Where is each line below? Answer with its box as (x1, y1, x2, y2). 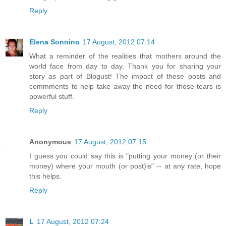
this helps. (29, 172, 62, 180)
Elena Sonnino (29, 37, 80, 46)
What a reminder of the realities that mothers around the (29, 51, 221, 60)
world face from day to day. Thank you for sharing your (29, 62, 221, 70)
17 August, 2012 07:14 (83, 37, 155, 46)
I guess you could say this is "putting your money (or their (29, 151, 221, 160)
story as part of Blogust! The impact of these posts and (29, 72, 221, 80)
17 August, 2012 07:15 (74, 137, 146, 146)
